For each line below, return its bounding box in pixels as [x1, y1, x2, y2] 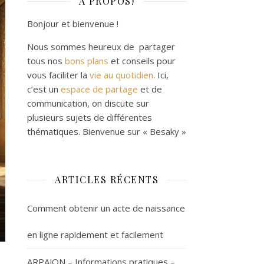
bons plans [65, 55, 108, 67]
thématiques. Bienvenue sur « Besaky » [27, 126, 186, 137]
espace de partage [61, 83, 138, 95]
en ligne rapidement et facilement [27, 229, 163, 240]
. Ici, [153, 69, 169, 81]
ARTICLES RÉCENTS [55, 173, 159, 186]
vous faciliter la [27, 69, 90, 81]
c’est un [27, 83, 61, 95]
